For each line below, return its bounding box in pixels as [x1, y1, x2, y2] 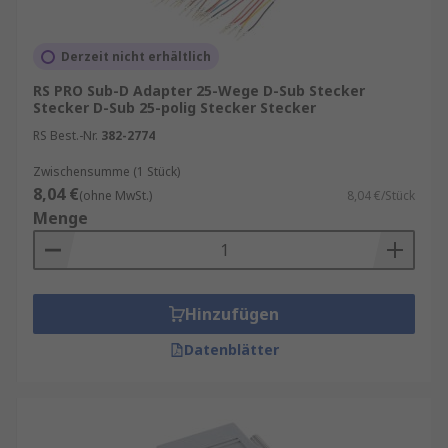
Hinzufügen [185, 303, 279, 325]
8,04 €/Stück [347, 187, 415, 204]
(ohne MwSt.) [79, 187, 152, 204]
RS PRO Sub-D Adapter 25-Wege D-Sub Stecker [33, 81, 365, 100]
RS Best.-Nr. [33, 127, 98, 144]
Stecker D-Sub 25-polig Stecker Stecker [33, 98, 316, 117]
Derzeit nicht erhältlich [61, 48, 211, 65]
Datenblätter [183, 340, 279, 359]
